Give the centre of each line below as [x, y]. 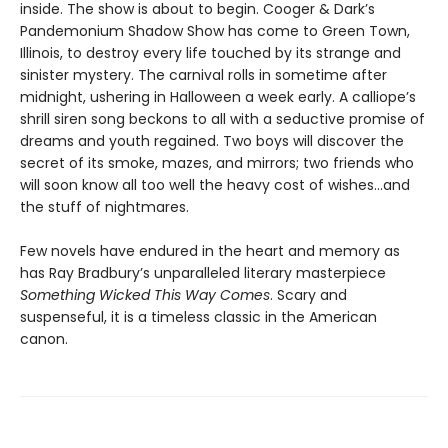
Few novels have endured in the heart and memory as [210, 250]
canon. [44, 338]
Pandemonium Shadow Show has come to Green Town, [215, 30]
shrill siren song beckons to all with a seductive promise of [222, 118]
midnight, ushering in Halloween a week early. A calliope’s [218, 96]
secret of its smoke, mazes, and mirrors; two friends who [217, 162]
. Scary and [308, 294]
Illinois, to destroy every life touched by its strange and [210, 52]
